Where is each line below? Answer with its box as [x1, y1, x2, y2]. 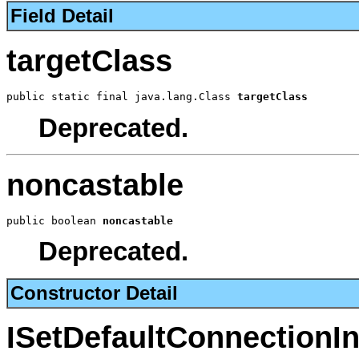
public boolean [6, 215, 103, 228]
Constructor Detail [10, 281, 178, 304]
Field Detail [10, 5, 114, 27]
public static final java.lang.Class [6, 91, 237, 103]
